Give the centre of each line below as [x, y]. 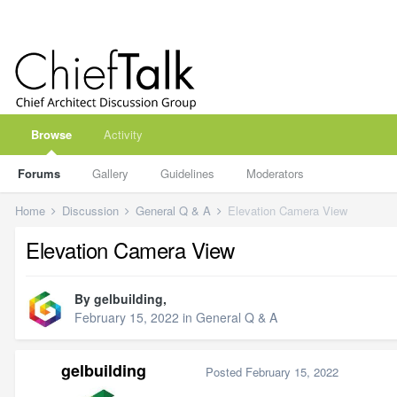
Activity [123, 134]
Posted [226, 371]
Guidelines [187, 173]
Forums [39, 173]
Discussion [92, 210]
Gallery [110, 173]
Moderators [275, 173]
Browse [51, 134]
